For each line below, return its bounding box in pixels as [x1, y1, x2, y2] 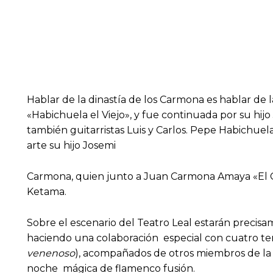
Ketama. [27, 186, 69, 198]
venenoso [27, 247, 75, 260]
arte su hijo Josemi [27, 140, 118, 152]
